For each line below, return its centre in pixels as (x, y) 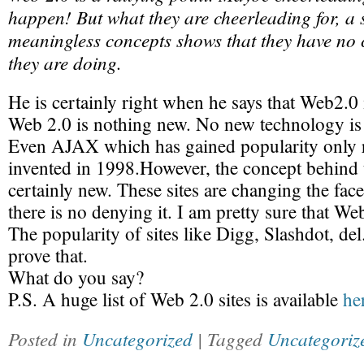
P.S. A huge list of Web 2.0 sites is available (175, 299)
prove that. (48, 256)
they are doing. (65, 62)
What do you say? (76, 277)
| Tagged (232, 338)
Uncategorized (137, 338)
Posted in (45, 338)
